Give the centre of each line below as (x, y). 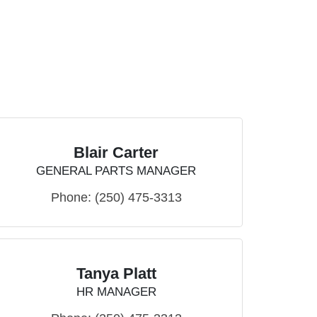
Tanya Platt (116, 273)
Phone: (71, 197)
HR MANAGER (116, 292)
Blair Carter (116, 152)
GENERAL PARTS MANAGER (116, 171)
